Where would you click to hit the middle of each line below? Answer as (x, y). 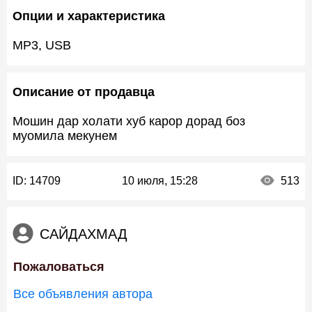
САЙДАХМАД (84, 234)
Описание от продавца (84, 92)
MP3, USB (42, 45)
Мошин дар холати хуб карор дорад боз (129, 121)
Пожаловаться (59, 267)
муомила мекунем (65, 136)
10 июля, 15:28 (160, 181)
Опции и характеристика (89, 16)
